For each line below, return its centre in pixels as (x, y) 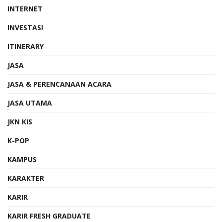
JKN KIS (20, 121)
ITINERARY (26, 46)
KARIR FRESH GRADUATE (49, 216)
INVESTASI (25, 27)
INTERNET (25, 8)
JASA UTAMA (30, 103)
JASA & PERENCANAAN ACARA (59, 84)
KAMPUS (22, 159)
